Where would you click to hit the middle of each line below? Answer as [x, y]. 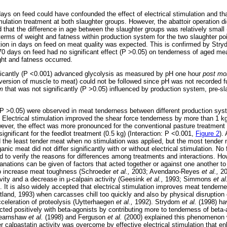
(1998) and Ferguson [75, 217]
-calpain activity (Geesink [108, 179]
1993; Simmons [188, 179]
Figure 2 [207, 134]
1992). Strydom [157, 202]
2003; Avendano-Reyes [166, 172]
